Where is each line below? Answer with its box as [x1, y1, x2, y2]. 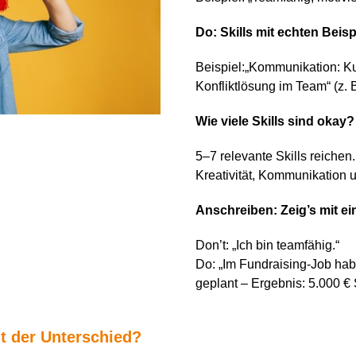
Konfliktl [195, 79, 241, 94]
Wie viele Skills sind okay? [195, 114, 354, 129]
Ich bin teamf [235, 238, 308, 253]
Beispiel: [195, 60, 245, 75]
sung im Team [247, 79, 327, 94]
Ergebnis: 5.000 [247, 277, 343, 291]
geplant [195, 277, 241, 291]
